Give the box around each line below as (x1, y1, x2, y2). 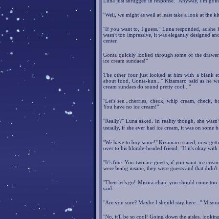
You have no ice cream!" (103, 104, 159, 110)
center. (103, 38, 118, 44)
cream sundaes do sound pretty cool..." (103, 84, 191, 90)
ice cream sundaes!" (103, 58, 148, 64)
